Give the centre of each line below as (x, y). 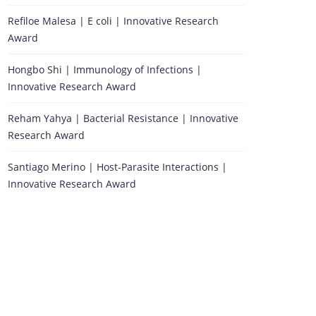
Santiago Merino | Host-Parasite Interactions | (117, 167)
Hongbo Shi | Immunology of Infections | (105, 69)
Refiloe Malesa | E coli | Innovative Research (113, 21)
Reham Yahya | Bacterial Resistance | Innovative (123, 118)
